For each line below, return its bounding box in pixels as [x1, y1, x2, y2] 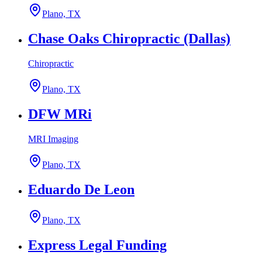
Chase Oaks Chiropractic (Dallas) [28, 31, 230, 47]
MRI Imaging [28, 133, 78, 144]
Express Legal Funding [28, 237, 167, 253]
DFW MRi [28, 106, 92, 122]
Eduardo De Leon [28, 181, 135, 197]
